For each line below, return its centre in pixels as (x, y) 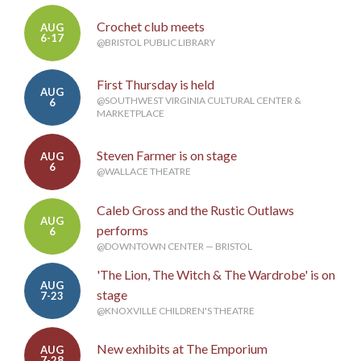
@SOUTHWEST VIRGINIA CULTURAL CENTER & (199, 101)
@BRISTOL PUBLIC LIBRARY (156, 43)
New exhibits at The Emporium (182, 349)
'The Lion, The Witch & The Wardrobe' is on (216, 275)
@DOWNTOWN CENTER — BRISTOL (174, 247)
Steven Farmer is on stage (166, 156)
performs (122, 230)
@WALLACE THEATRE (143, 172)
